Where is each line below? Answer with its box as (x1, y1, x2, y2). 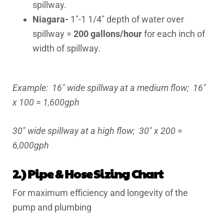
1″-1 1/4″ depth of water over (68, 14, 184, 24)
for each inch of (144, 28, 205, 39)
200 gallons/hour (73, 28, 144, 39)
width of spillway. (32, 43, 100, 53)
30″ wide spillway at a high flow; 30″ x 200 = (12, 125, 182, 136)
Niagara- (32, 14, 68, 24)
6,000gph (12, 140, 49, 150)
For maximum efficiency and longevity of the (12, 187, 188, 198)
